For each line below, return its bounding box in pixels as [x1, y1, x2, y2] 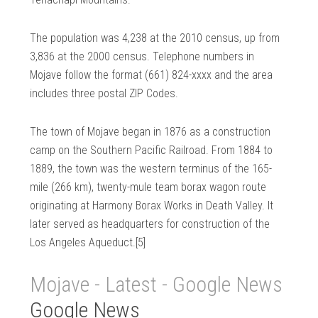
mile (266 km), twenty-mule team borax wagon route [30, 180, 267, 194]
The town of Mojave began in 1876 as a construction [30, 125, 271, 139]
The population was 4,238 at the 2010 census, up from [30, 31, 280, 45]
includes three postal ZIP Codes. [30, 87, 179, 101]
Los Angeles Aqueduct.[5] [30, 236, 146, 250]
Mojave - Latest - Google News [30, 272, 283, 297]
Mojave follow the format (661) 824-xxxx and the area [30, 68, 273, 82]
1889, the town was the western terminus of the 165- [30, 162, 273, 176]
